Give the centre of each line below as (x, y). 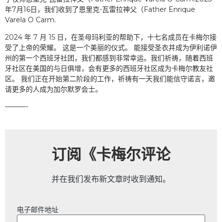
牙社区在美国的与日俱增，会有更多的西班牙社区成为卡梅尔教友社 (109, 69)
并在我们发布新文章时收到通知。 (111, 179)
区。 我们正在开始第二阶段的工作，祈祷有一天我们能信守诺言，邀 (110, 79)
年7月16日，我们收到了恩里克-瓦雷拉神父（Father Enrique (100, 9)
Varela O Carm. (30, 20)
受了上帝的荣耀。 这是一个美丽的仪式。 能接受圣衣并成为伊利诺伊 (111, 48)
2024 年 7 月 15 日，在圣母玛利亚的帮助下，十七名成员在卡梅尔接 (111, 37)
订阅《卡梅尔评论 (111, 154)
